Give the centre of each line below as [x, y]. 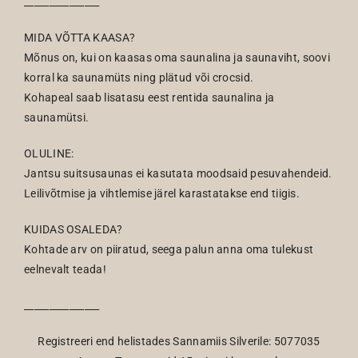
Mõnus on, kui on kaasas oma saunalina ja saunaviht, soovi [177, 58]
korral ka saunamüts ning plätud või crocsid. [139, 78]
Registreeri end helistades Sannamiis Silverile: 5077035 [179, 341]
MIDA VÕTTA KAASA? [80, 38]
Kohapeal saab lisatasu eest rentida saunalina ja [149, 97]
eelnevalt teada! [65, 269]
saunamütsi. [57, 117]
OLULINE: [49, 153]
